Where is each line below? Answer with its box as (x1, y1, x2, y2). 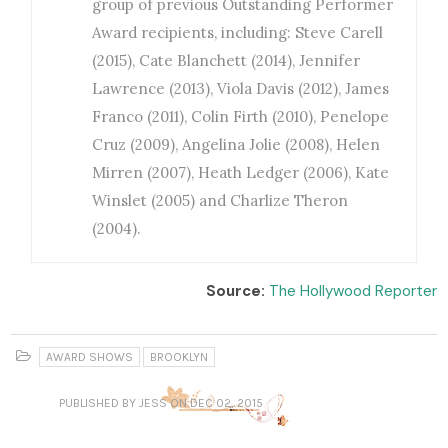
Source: (205, 281, 265, 302)
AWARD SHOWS (46, 350, 134, 365)
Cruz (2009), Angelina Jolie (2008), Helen (92, 135, 381, 155)
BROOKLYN (150, 350, 209, 365)
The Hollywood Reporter (268, 281, 437, 302)
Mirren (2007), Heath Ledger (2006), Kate (92, 163, 390, 183)
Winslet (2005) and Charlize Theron (92, 191, 349, 211)
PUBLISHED (58, 396, 122, 411)
